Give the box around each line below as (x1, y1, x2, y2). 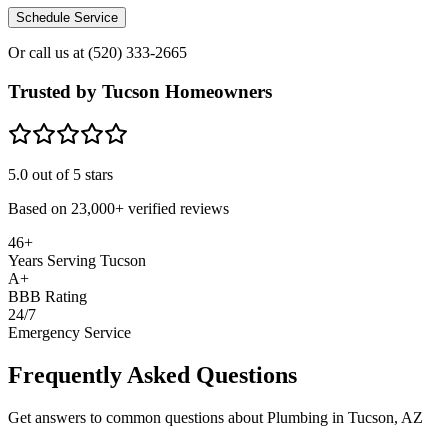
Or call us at (8, 44, 88, 62)
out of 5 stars (28, 165, 113, 183)
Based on (8, 199, 71, 217)
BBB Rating (8, 287, 87, 305)
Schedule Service (16, 10, 118, 26)
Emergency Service (8, 323, 131, 341)
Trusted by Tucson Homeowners (8, 81, 272, 103)
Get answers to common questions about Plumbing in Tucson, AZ (8, 408, 423, 426)
